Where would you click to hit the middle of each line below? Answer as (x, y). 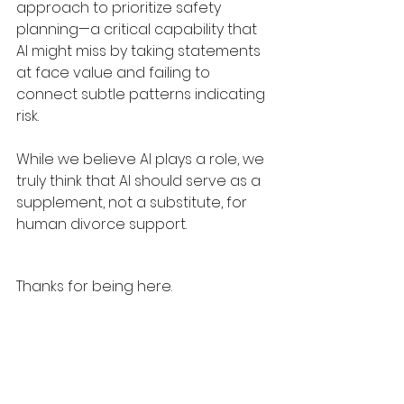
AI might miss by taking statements (140, 50)
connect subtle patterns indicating (142, 94)
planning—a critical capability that (138, 29)
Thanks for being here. (94, 286)
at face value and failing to (115, 72)
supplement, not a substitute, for (133, 202)
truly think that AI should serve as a (140, 180)
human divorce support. (101, 224)
